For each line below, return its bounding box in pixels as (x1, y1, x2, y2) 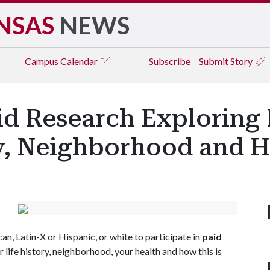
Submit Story (199, 55, 254, 67)
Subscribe (149, 55, 190, 67)
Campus (25, 55, 60, 67)
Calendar (60, 55, 99, 67)
